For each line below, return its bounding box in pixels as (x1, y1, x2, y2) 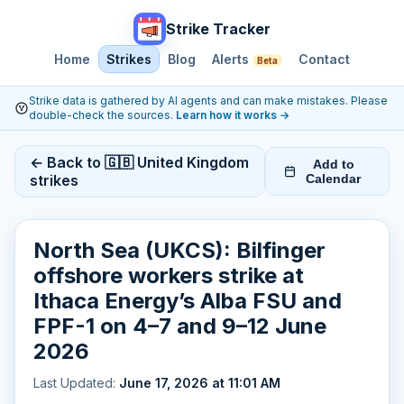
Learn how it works (176, 108, 280, 122)
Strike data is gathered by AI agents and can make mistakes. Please (29, 94, 388, 107)
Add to (312, 157, 354, 171)
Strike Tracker (166, 20, 271, 38)
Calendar (306, 171, 362, 186)
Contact (298, 51, 350, 67)
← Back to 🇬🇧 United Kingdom (30, 153, 249, 171)
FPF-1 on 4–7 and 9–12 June (33, 313, 326, 339)
